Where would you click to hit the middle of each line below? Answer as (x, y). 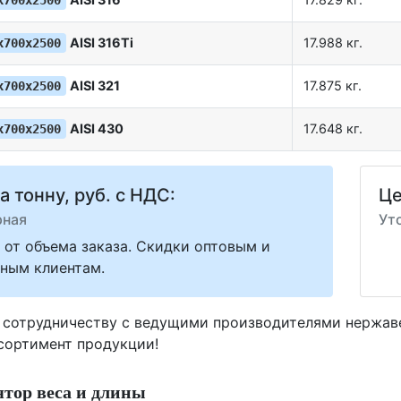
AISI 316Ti (102, 43)
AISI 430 (97, 129)
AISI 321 (95, 86)
